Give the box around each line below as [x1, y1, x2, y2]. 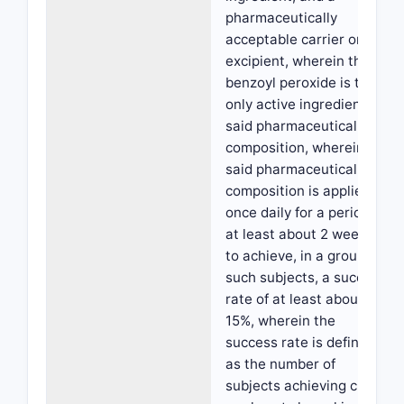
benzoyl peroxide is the [225, 74, 376, 91]
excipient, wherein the [225, 52, 370, 69]
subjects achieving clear [225, 377, 382, 394]
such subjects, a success [225, 269, 386, 286]
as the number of [225, 355, 335, 372]
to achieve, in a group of [225, 247, 381, 264]
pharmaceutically [225, 9, 337, 26]
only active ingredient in [225, 96, 381, 113]
